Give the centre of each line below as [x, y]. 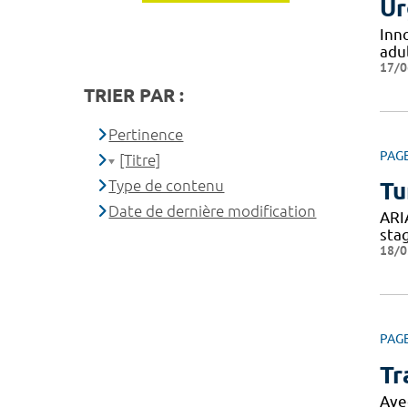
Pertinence [146, 134]
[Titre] [140, 159]
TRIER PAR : [134, 95]
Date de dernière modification [213, 210]
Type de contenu [167, 185]
